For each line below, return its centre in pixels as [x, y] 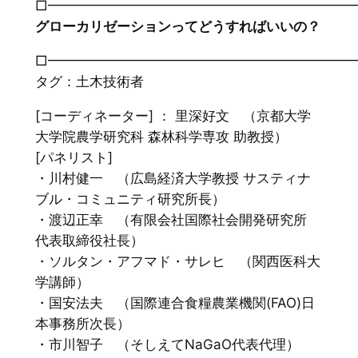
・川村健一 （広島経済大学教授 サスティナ [173, 178]
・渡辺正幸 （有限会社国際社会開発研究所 [171, 219]
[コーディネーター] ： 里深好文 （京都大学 [173, 115]
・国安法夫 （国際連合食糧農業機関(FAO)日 [175, 302]
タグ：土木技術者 [89, 81]
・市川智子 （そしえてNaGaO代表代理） [167, 344]
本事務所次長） [82, 323]
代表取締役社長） [89, 240]
